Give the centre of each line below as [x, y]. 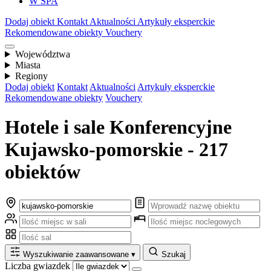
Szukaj [174, 254]
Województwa [42, 54]
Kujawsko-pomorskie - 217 [116, 150]
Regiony [31, 76]
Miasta [28, 65]
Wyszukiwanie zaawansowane [77, 254]
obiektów [43, 172]
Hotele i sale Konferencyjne [118, 127]
